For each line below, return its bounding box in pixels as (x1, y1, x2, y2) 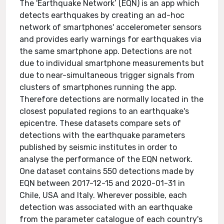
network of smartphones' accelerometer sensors (19, 22, 202, 32)
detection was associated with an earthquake (19, 202, 193, 212)
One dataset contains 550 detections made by (19, 166, 194, 176)
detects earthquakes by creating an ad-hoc (19, 10, 185, 20)
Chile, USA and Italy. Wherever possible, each (19, 190, 187, 200)
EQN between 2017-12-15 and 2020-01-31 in (19, 178, 185, 188)
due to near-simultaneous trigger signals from (19, 70, 195, 80)
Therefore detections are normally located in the (19, 94, 204, 104)
